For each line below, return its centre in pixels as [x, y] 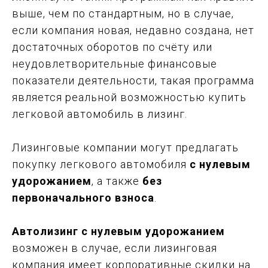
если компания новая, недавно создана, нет [133, 30]
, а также [117, 181]
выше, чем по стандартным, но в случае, [123, 13]
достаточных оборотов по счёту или [112, 47]
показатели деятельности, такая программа [133, 80]
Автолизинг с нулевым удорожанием [118, 231]
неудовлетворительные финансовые [115, 63]
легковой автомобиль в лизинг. [100, 114]
